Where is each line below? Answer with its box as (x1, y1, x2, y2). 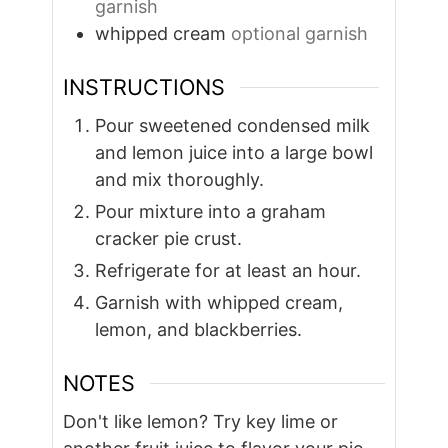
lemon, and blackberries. (95, 319, 303, 341)
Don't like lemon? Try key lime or (63, 410, 339, 432)
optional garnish (231, 23, 369, 45)
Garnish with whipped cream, (95, 292, 344, 314)
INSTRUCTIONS (63, 74, 226, 101)
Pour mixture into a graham (95, 201, 327, 223)
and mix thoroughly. (95, 169, 265, 191)
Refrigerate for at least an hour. (95, 260, 362, 282)
